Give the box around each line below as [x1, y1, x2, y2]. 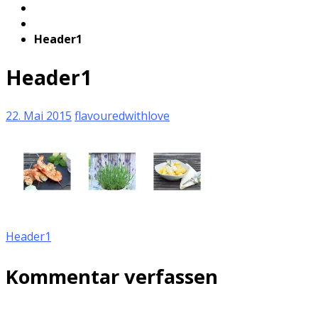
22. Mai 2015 [6, 107, 72, 124]
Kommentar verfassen [6, 263, 218, 290]
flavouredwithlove [75, 107, 170, 124]
